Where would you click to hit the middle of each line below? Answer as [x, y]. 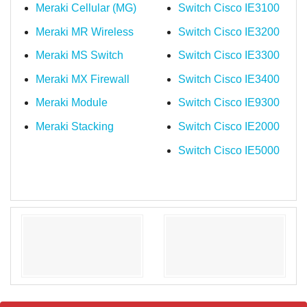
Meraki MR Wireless [84, 32]
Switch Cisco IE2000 [229, 126]
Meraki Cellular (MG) [86, 8]
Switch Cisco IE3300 [229, 56]
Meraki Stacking [74, 126]
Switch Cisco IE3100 [230, 8]
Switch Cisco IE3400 [229, 79]
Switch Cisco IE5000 [229, 150]
